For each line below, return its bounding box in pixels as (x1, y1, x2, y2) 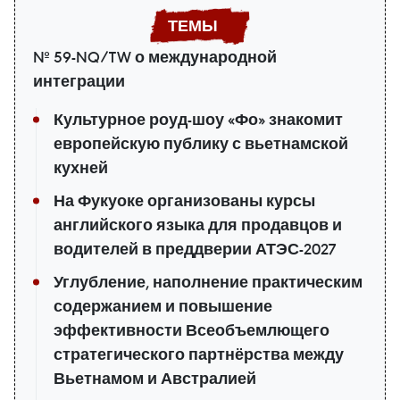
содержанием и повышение (54, 296, 272, 317)
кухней (54, 158, 108, 179)
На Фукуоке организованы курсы (54, 191, 315, 212)
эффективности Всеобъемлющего (54, 321, 329, 341)
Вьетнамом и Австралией (54, 369, 256, 389)
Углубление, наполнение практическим (54, 272, 362, 293)
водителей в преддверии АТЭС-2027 (54, 239, 336, 260)
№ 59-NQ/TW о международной (33, 47, 277, 68)
